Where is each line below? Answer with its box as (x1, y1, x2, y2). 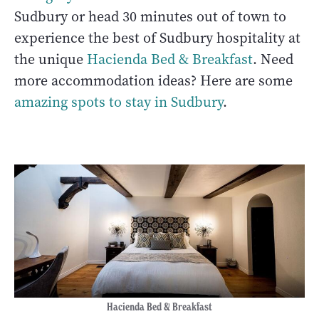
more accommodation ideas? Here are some (14, 71, 293, 91)
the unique (14, 50, 87, 70)
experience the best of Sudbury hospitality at (14, 28, 300, 48)
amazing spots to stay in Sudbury (14, 93, 223, 113)
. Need (253, 50, 293, 70)
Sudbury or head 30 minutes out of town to (14, 7, 286, 27)
